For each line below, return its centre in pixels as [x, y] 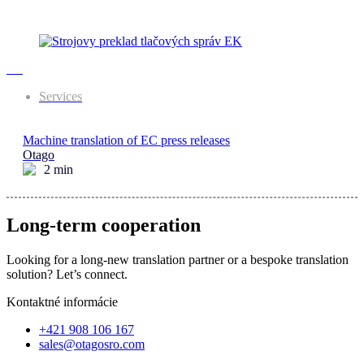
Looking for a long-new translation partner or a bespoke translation [178, 259]
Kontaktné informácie [62, 301]
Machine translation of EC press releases [126, 140]
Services [61, 96]
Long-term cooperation [104, 225]
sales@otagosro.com [92, 344]
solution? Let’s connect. [67, 274]
